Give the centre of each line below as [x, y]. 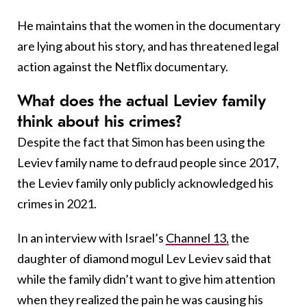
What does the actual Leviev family [142, 100]
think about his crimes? [99, 121]
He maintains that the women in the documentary [149, 25]
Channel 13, [197, 237]
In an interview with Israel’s [91, 237]
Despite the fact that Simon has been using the [141, 142]
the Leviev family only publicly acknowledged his [145, 183]
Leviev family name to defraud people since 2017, [148, 162]
